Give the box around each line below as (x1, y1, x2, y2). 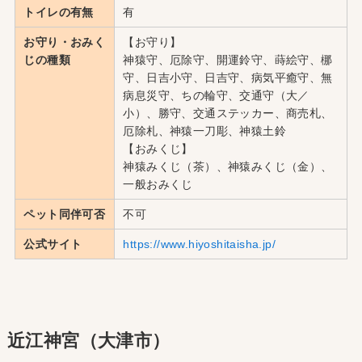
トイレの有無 (23, 5, 94, 19)
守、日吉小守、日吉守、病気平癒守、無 (123, 70, 333, 84)
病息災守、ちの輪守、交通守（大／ (123, 88, 309, 102)
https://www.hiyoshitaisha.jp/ (123, 237, 276, 250)
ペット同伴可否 (23, 207, 106, 221)
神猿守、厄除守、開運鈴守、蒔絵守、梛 (123, 53, 333, 66)
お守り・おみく (23, 35, 106, 48)
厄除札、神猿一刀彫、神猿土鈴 (123, 124, 287, 137)
